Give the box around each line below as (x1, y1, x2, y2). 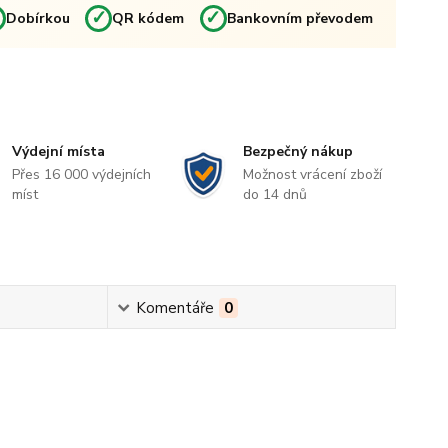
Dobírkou (5, 9, 70, 28)
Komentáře (135, 298, 214, 318)
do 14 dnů (242, 185, 307, 204)
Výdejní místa (12, 142, 106, 161)
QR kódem (112, 9, 185, 28)
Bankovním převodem (226, 9, 373, 28)
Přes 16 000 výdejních (12, 165, 152, 184)
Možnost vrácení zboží (242, 165, 382, 184)
